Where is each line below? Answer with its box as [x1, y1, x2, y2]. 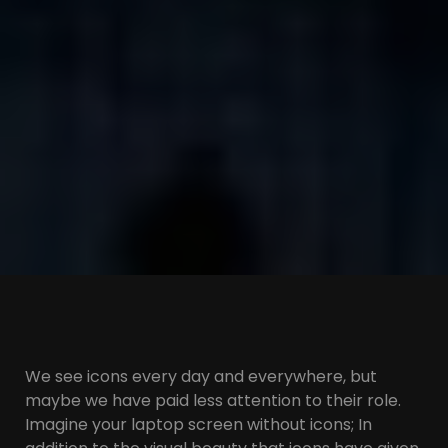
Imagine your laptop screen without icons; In [25, 413, 372, 437]
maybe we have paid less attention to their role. [25, 389, 401, 413]
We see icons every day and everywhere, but [25, 365, 377, 389]
